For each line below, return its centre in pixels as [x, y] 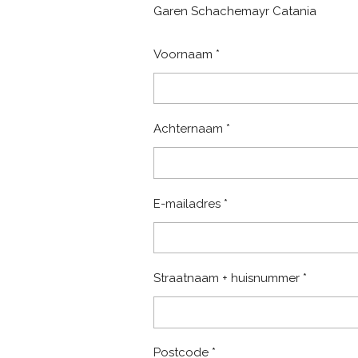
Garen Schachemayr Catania [235, 11]
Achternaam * [192, 129]
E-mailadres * [191, 203]
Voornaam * [187, 54]
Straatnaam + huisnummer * [230, 278]
